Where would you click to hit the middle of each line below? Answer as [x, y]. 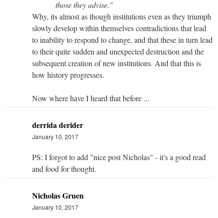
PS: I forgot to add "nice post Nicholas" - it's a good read [119, 157]
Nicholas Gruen [58, 195]
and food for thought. [64, 168]
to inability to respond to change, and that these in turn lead [122, 39]
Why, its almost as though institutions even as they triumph [122, 16]
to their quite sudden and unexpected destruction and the [118, 51]
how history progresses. [68, 74]
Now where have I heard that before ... [91, 98]
